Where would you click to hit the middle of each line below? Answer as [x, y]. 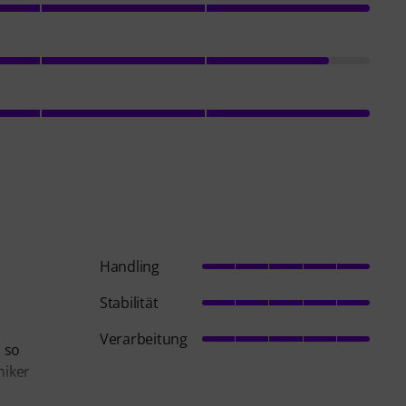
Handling [129, 267]
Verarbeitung [143, 339]
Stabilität [129, 303]
